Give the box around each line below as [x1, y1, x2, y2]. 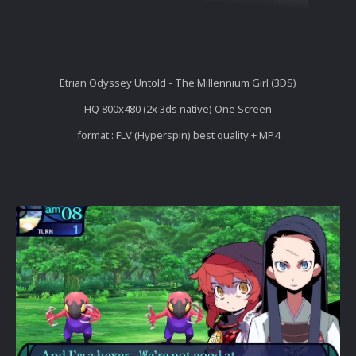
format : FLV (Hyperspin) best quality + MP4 [76, 127, 280, 142]
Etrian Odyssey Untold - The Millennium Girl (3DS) [60, 75, 296, 90]
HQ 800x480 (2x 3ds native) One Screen [84, 101, 272, 116]
